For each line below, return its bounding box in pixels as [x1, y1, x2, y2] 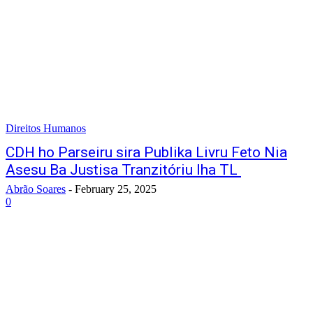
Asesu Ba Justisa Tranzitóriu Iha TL [6, 161, 241, 178]
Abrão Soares [6, 183, 66, 195]
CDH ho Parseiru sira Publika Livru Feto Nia [6, 144, 287, 161]
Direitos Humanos [6, 122, 86, 134]
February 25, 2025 [75, 183, 156, 195]
